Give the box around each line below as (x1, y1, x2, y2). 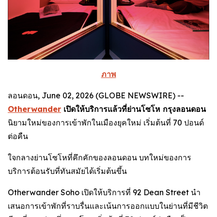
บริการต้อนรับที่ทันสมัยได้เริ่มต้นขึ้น (8, 166, 127, 176)
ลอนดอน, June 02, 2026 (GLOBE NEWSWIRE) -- (8, 90, 184, 100)
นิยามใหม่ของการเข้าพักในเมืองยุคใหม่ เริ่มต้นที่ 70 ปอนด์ (8, 117, 204, 127)
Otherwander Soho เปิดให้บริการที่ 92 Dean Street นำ (8, 187, 201, 197)
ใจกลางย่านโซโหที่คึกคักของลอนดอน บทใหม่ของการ (8, 152, 191, 162)
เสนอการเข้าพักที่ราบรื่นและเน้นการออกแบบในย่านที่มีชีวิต (8, 201, 208, 211)
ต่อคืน (8, 131, 28, 141)
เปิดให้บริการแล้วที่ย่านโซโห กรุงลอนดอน (61, 104, 206, 114)
